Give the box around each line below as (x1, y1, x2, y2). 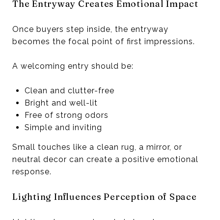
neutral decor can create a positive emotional (12, 154, 198, 164)
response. (12, 166, 52, 176)
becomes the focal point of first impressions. (12, 36, 195, 46)
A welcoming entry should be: (12, 61, 134, 71)
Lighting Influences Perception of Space (12, 191, 197, 202)
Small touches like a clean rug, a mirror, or (12, 142, 182, 152)
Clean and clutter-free (24, 85, 114, 95)
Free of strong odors (24, 110, 109, 120)
